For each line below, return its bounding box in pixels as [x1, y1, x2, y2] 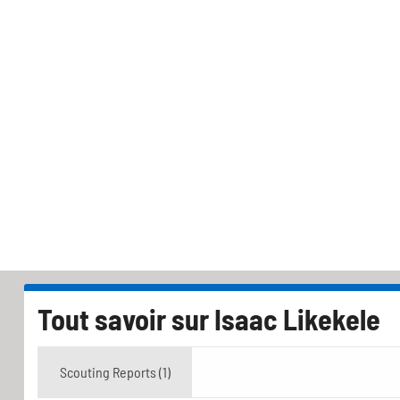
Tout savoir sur [37, 301, 214, 336]
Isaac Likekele [214, 301, 380, 336]
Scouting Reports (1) [60, 362, 171, 380]
